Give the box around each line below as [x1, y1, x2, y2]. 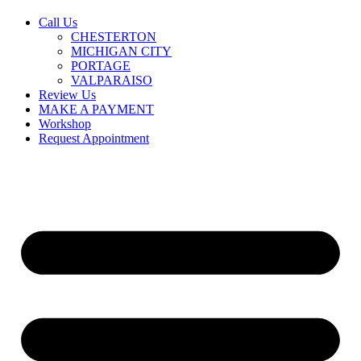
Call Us [39, 15, 77, 29]
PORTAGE [71, 59, 131, 73]
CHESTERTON [71, 30, 156, 44]
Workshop [39, 117, 91, 131]
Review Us [39, 88, 96, 102]
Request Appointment [39, 131, 149, 145]
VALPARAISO [71, 73, 152, 87]
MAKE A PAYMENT [39, 102, 154, 116]
